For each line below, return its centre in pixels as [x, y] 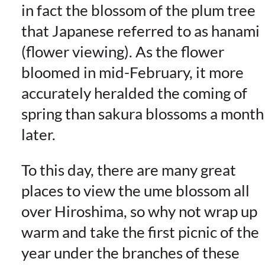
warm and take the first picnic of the [140, 232]
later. [38, 134]
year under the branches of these [130, 253]
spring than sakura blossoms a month [142, 113]
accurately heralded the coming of [134, 93]
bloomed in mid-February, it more [132, 72]
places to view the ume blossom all [135, 191]
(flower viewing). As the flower [122, 51]
